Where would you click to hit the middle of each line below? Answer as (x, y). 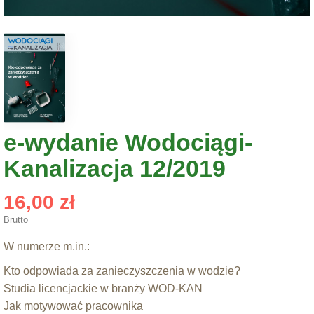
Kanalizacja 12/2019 (115, 169)
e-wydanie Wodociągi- (128, 143)
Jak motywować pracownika (73, 306)
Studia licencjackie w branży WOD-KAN (103, 289)
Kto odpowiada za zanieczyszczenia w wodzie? (122, 271)
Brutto (16, 220)
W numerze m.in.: (47, 247)
